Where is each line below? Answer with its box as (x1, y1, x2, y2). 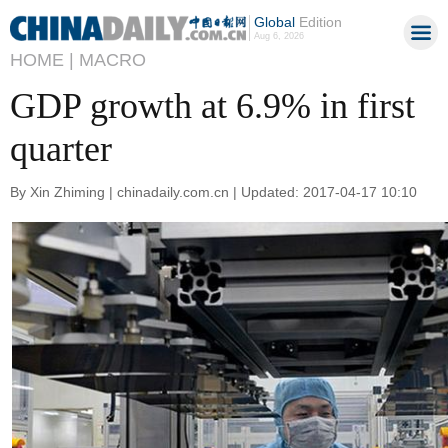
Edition (294, 14, 342, 30)
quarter (10, 129, 112, 169)
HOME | (10, 50, 74, 70)
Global (253, 14, 295, 30)
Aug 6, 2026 (253, 31, 304, 41)
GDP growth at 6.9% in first (10, 86, 415, 126)
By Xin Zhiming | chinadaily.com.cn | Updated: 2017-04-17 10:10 (10, 183, 417, 200)
